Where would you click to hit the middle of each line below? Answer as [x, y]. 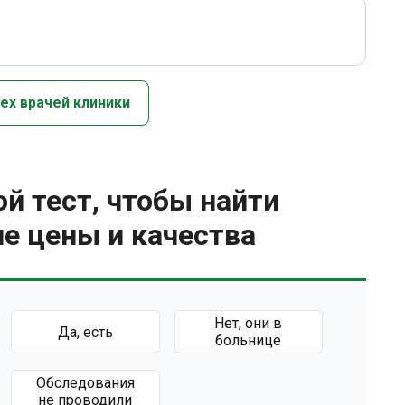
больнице [249, 340]
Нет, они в [249, 323]
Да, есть [85, 332]
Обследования [85, 383]
